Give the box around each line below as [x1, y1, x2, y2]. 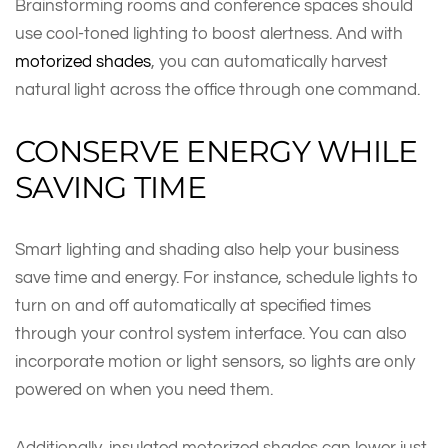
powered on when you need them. [15, 380, 277, 398]
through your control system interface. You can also [15, 324, 407, 342]
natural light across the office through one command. [15, 80, 420, 98]
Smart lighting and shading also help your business [15, 240, 399, 258]
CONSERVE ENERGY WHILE [15, 132, 418, 170]
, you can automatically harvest [151, 52, 388, 70]
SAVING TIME [15, 168, 213, 206]
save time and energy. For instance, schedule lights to [15, 268, 418, 286]
